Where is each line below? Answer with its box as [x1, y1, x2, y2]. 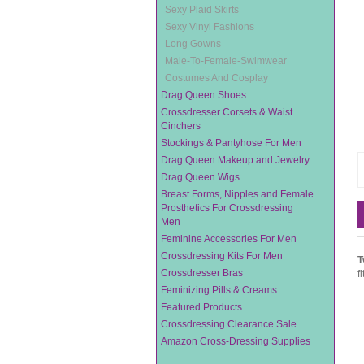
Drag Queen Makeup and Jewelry [161, 154, 310, 166]
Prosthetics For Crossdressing [161, 202, 293, 214]
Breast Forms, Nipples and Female [161, 188, 314, 200]
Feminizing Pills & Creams [161, 284, 277, 296]
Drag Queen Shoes [161, 89, 246, 101]
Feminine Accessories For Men [161, 233, 297, 245]
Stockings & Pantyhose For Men [161, 137, 301, 149]
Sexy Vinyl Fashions [165, 21, 254, 32]
